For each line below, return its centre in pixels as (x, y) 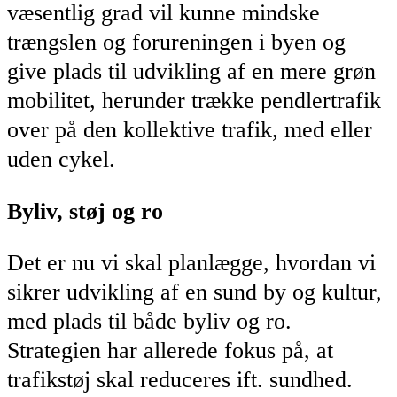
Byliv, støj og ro (85, 211)
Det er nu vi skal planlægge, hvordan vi (191, 263)
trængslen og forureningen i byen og (176, 43)
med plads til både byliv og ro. (149, 322)
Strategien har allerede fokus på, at (170, 351)
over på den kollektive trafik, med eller (190, 130)
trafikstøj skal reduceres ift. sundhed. (180, 380)
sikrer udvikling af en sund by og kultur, (195, 292)
